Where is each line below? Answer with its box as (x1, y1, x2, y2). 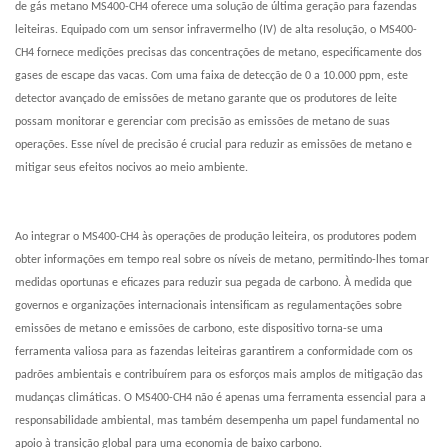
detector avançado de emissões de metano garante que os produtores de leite (15, 93, 397, 106)
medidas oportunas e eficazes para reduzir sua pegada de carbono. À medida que (15, 277, 412, 290)
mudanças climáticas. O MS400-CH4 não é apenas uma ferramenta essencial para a (15, 392, 426, 405)
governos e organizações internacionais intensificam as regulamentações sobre (15, 300, 402, 313)
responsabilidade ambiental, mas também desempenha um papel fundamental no (15, 415, 419, 428)
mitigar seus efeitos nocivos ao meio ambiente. (15, 162, 248, 175)
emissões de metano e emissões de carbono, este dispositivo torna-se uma (15, 323, 383, 336)
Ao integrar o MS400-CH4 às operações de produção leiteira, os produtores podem (15, 231, 417, 244)
